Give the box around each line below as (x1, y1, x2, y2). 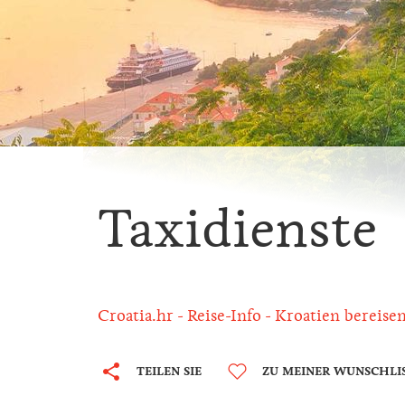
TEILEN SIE (137, 363, 202, 379)
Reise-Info (187, 306, 261, 325)
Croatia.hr (98, 306, 174, 325)
